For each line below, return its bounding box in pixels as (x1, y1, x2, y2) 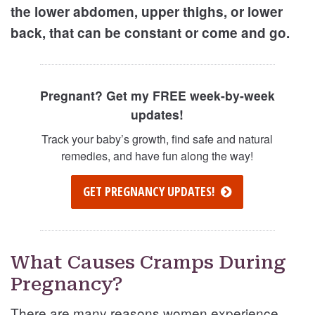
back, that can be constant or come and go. (11, 22, 290, 42)
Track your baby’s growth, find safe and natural (41, 130, 274, 147)
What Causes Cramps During (11, 251, 286, 273)
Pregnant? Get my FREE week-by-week (39, 86, 275, 104)
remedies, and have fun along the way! (61, 147, 254, 164)
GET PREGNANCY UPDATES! (83, 182, 215, 200)
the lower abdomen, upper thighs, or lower (11, 1, 283, 21)
